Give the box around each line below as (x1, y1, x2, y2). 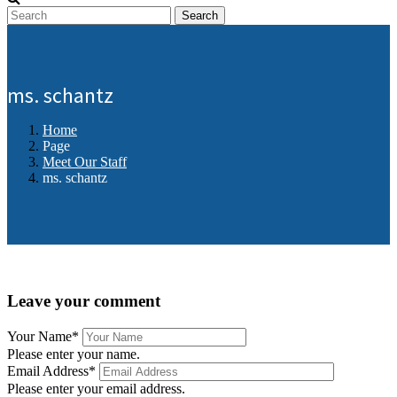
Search (182, 9, 218, 22)
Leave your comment (7, 291, 160, 310)
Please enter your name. (7, 346, 140, 362)
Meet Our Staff (43, 154, 127, 170)
